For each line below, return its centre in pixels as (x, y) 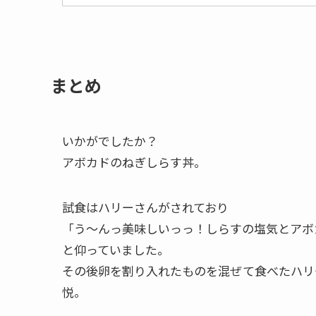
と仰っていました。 (116, 250)
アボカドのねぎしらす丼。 (134, 162)
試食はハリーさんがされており (145, 207)
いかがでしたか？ (110, 141)
